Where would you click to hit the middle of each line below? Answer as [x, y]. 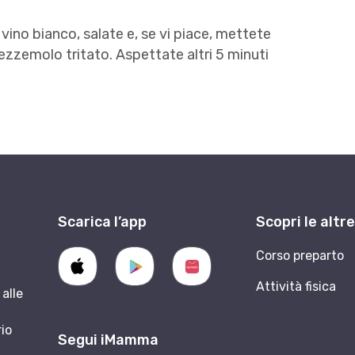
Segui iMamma [108, 340]
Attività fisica [296, 287]
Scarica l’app [102, 222]
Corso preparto [300, 256]
